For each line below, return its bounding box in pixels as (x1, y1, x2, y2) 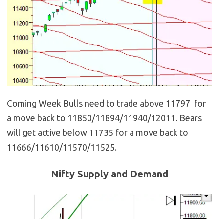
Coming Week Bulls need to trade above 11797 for (7, 98, 206, 108)
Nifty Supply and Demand (51, 168, 168, 179)
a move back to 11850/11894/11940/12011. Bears (7, 112, 202, 123)
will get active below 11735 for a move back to (7, 127, 188, 137)
